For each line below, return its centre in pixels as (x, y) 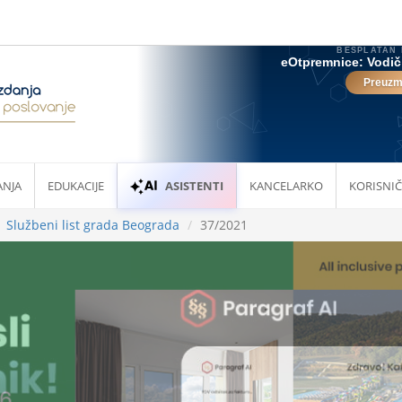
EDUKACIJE (76, 186)
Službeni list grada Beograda (93, 225)
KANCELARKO (287, 186)
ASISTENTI (195, 186)
